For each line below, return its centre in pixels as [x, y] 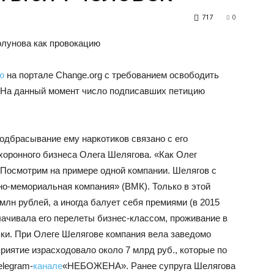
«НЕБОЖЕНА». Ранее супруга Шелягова [149, 266]
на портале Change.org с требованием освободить [112, 75]
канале [48, 266]
